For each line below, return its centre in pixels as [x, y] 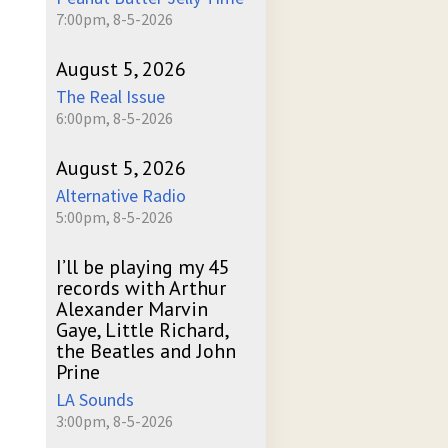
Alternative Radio [121, 195]
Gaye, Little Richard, [142, 330]
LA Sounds [95, 399]
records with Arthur [141, 288]
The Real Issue [110, 96]
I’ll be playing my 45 [143, 267]
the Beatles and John [146, 351]
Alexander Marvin [132, 309]
